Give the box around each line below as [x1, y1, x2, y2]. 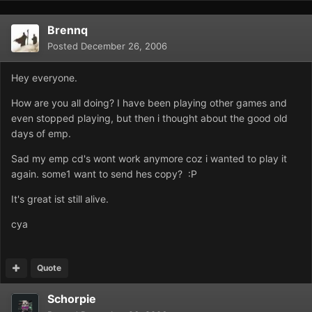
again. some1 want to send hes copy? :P [11, 168, 197, 180]
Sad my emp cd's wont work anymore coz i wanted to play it [11, 153, 287, 165]
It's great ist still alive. [11, 193, 109, 205]
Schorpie [47, 292, 96, 306]
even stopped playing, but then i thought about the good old [11, 112, 288, 125]
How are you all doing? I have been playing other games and [11, 97, 287, 109]
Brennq [47, 23, 88, 38]
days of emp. [11, 127, 71, 140]
